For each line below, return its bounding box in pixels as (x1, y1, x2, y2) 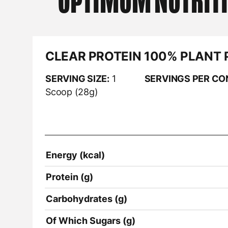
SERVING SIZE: (45, 73, 110, 84)
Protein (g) (46, 171, 93, 182)
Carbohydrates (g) (46, 193, 127, 204)
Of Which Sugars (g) (46, 215, 135, 226)
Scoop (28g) (45, 86, 98, 97)
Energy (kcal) (46, 149, 105, 160)
